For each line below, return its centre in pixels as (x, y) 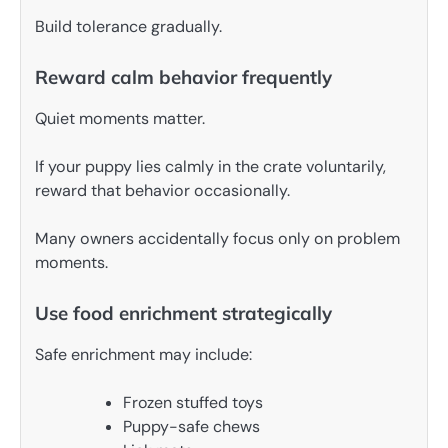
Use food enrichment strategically (183, 313)
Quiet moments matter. (120, 118)
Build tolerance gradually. (128, 26)
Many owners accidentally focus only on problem (217, 239)
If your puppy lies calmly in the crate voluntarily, (210, 167)
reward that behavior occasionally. (162, 191)
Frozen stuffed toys (193, 403)
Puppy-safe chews (191, 427)
